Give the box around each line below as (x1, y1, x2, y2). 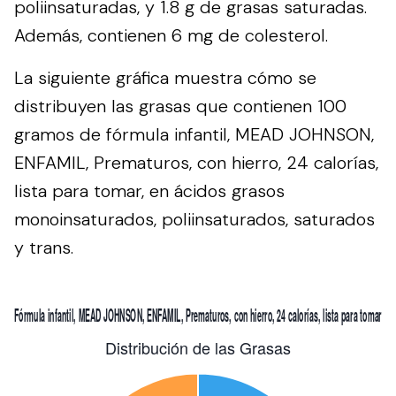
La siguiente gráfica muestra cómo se (14, 65, 316, 89)
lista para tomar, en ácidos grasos (14, 179, 285, 202)
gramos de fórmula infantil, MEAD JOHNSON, (14, 122, 374, 146)
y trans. (14, 235, 73, 259)
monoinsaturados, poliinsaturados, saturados (14, 207, 375, 231)
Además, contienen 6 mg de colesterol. (14, 23, 328, 47)
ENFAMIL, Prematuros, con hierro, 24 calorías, (14, 150, 378, 174)
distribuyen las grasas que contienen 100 (14, 94, 346, 118)
